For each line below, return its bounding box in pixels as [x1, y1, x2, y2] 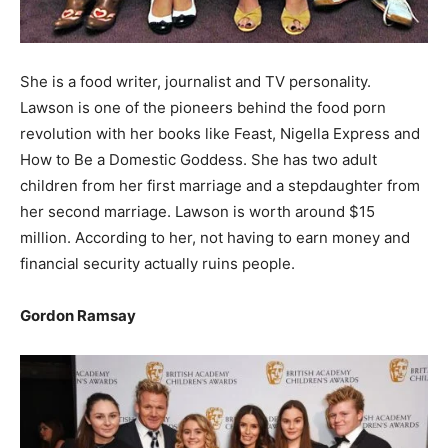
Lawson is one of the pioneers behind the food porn [20, 98, 386, 118]
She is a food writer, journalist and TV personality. [20, 72, 371, 92]
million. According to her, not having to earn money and [20, 228, 410, 248]
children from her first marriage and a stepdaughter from [20, 176, 420, 196]
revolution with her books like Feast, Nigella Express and [20, 124, 420, 144]
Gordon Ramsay [20, 306, 136, 326]
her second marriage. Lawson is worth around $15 [20, 202, 375, 222]
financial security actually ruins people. [20, 254, 295, 274]
